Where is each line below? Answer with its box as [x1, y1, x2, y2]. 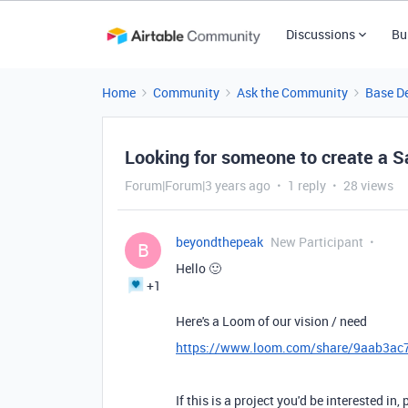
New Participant [270, 233, 363, 250]
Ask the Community [237, 84, 348, 101]
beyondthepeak [176, 233, 263, 250]
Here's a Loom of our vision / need [176, 312, 367, 330]
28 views [343, 177, 393, 194]
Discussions [285, 25, 355, 43]
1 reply [288, 177, 326, 194]
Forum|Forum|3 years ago [125, 177, 270, 194]
